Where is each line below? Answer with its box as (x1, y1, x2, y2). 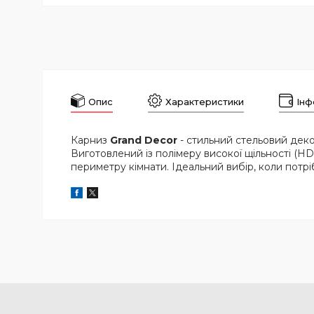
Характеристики (165, 95, 244, 107)
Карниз (71, 134, 110, 147)
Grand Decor (110, 134, 177, 147)
